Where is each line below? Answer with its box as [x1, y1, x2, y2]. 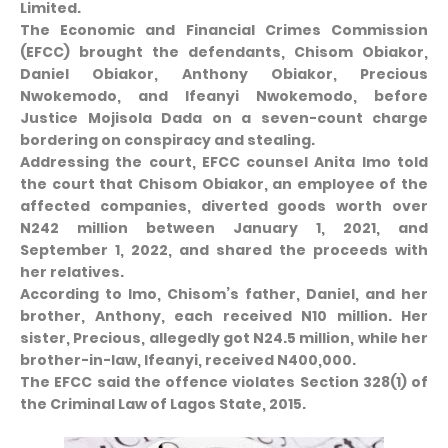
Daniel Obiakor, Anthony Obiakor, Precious [20, 64, 428, 84]
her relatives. [20, 262, 124, 282]
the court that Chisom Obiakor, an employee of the [20, 174, 428, 194]
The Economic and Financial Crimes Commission [20, 20, 428, 40]
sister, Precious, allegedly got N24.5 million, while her [20, 328, 428, 348]
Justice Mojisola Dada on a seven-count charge [20, 108, 428, 128]
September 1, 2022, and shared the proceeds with [20, 240, 428, 260]
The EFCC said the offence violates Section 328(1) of [20, 372, 428, 392]
